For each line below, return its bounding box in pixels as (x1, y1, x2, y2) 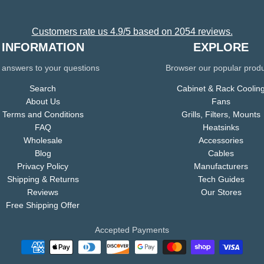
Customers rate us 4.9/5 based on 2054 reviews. (31, 27, 233, 37)
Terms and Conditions (2, 110, 84, 120)
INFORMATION (1, 41, 84, 54)
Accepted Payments (95, 225, 169, 235)
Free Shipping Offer (6, 200, 80, 210)
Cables (208, 148, 235, 159)
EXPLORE (193, 41, 249, 54)
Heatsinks (203, 123, 240, 133)
